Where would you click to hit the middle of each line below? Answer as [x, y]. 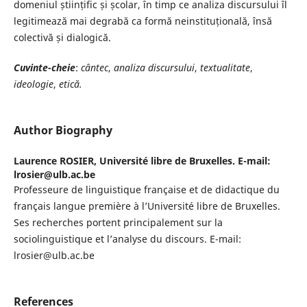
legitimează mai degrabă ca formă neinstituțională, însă [143, 21]
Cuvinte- [32, 68]
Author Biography [63, 131]
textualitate [225, 68]
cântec [94, 68]
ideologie [33, 84]
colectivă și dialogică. [62, 38]
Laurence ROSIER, [56, 161]
